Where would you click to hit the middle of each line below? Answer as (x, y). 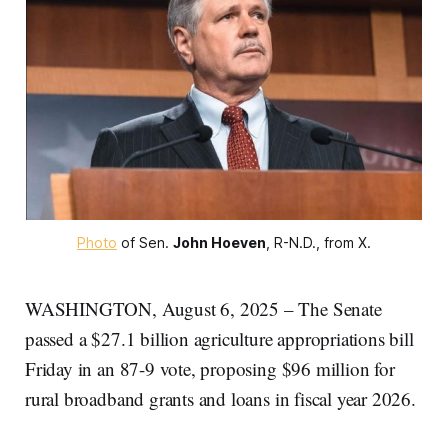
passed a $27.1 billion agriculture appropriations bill (219, 338)
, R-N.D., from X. (318, 242)
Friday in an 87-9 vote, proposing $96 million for (210, 368)
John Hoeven (219, 242)
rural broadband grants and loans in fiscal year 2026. (223, 398)
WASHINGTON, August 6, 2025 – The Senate (203, 308)
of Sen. (145, 242)
